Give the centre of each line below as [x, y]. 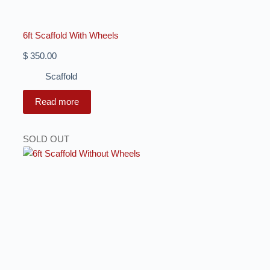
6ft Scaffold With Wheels [71, 35]
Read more [57, 101]
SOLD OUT [46, 139]
